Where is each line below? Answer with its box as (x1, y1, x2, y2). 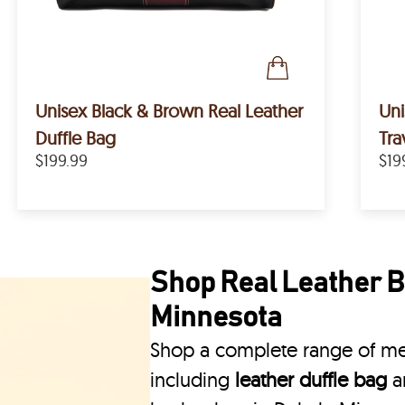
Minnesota (150, 304, 283, 334)
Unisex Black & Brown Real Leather (35, 99, 304, 122)
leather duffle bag (235, 367, 388, 393)
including (150, 367, 236, 393)
